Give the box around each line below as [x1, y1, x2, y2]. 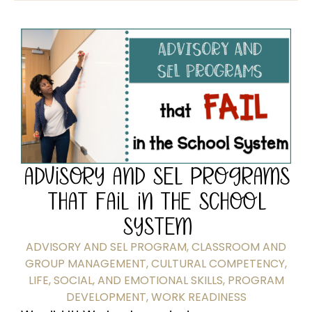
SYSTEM [121, 211, 191, 240]
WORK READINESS [150, 288, 247, 305]
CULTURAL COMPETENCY [151, 255, 285, 272]
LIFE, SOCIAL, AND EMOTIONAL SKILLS [28, 272, 223, 288]
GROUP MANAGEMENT [25, 255, 146, 272]
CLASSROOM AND [192, 238, 286, 255]
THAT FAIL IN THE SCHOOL [47, 186, 265, 215]
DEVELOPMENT [65, 288, 146, 305]
